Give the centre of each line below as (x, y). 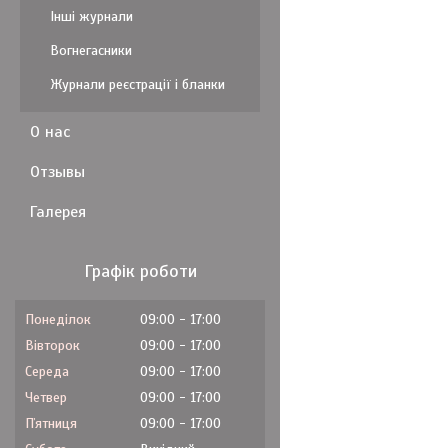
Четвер (46, 397)
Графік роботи (140, 271)
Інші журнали (91, 16)
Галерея (58, 212)
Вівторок (52, 345)
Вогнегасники (91, 50)
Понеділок (58, 319)
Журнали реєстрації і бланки (137, 84)
